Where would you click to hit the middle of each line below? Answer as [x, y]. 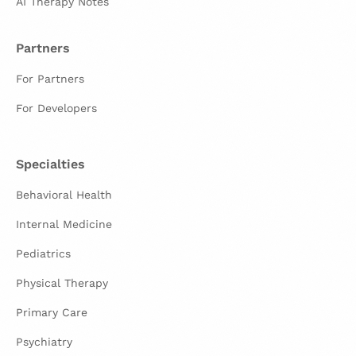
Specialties [50, 164]
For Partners [50, 78]
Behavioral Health [64, 194]
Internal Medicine [64, 224]
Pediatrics [43, 253]
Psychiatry [44, 341]
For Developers [56, 108]
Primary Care [52, 312]
